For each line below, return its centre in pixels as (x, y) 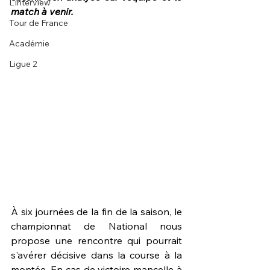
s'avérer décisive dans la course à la (96, 255)
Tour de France (39, 23)
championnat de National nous (96, 226)
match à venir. (42, 11)
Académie (29, 43)
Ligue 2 (23, 64)
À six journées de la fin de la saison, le (96, 212)
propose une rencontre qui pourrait (96, 240)
